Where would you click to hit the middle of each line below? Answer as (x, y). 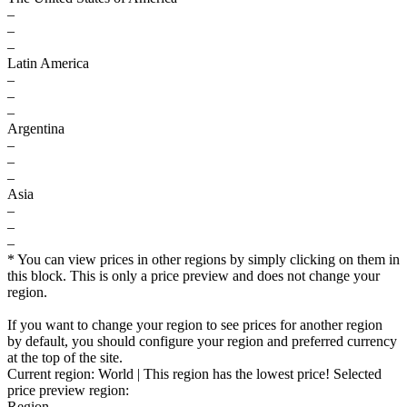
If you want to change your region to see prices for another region (195, 325)
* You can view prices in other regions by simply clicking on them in (203, 259)
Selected (357, 374)
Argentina (36, 129)
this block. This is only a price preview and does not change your (194, 276)
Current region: (53, 374)
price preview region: (68, 390)
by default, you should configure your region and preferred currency (202, 341)
